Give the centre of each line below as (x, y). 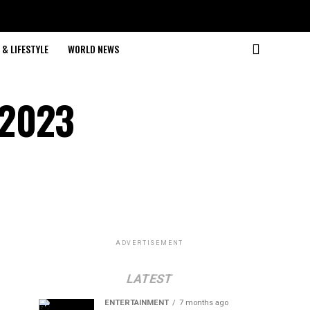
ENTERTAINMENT (137, 303)
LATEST (149, 279)
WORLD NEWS (93, 49)
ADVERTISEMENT (149, 243)
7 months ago (204, 303)
